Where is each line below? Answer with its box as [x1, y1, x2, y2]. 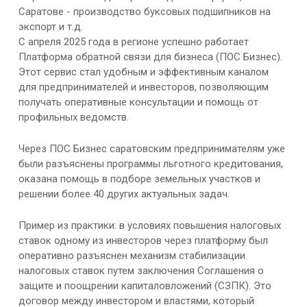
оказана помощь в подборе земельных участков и [18, 172, 260, 185]
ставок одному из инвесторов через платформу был [18, 234, 268, 247]
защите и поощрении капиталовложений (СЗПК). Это [18, 279, 271, 292]
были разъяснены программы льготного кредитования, [18, 157, 283, 170]
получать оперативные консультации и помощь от [18, 95, 258, 108]
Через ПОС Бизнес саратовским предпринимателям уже [18, 142, 285, 155]
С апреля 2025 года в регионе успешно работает [18, 35, 249, 48]
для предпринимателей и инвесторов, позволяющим [18, 80, 269, 93]
